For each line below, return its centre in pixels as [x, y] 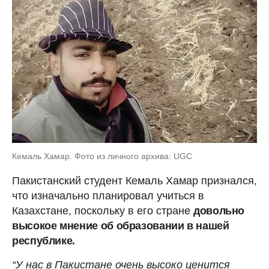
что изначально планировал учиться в [108, 195]
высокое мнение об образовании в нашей [121, 225]
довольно [219, 210]
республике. [44, 240]
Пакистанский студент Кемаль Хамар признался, [134, 180]
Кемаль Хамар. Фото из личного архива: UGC [102, 156]
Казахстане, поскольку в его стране [103, 210]
